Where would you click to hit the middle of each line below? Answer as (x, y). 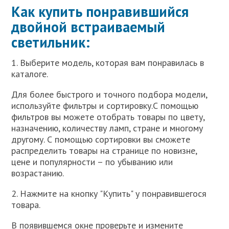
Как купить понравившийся (100, 12)
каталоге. (30, 74)
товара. (26, 205)
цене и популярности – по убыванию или (92, 162)
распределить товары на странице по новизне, (104, 151)
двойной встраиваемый (88, 27)
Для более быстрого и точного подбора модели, (109, 94)
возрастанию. (38, 173)
